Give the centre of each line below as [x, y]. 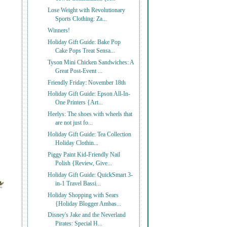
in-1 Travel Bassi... [78, 183]
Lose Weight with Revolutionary [87, 11]
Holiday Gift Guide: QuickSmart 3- [90, 175]
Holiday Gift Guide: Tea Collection [90, 135]
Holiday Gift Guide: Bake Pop [84, 42]
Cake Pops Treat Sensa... [85, 51]
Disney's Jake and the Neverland [87, 215]
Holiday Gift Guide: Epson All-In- [89, 94]
